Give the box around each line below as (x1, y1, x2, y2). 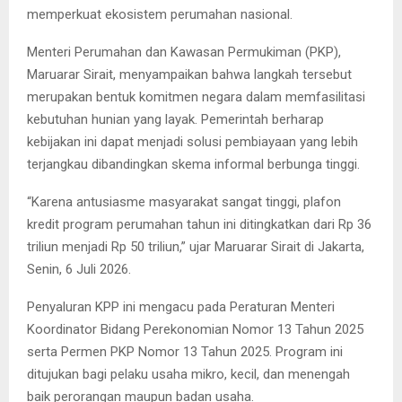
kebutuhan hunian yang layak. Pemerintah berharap (27, 110, 324, 127)
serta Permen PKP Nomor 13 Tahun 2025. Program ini (27, 343, 343, 360)
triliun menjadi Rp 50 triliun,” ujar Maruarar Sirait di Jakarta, (27, 238, 364, 255)
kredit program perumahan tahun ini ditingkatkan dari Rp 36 (27, 215, 371, 232)
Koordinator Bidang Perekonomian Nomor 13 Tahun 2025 (27, 320, 363, 337)
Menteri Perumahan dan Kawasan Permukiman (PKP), (27, 43, 341, 60)
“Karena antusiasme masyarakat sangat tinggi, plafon (27, 193, 341, 210)
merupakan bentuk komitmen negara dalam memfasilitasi (27, 88, 365, 105)
